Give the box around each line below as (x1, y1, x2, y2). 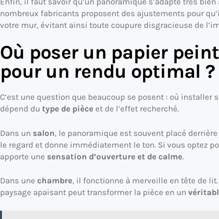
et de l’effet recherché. (93, 104, 179, 114)
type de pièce (42, 104, 93, 114)
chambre (37, 175, 72, 186)
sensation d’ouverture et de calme (47, 151, 182, 161)
